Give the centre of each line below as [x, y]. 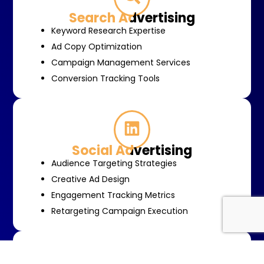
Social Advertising [132, 150]
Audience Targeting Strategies [114, 163]
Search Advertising [132, 18]
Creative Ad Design [90, 179]
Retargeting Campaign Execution [120, 211]
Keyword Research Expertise [108, 30]
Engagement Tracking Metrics [113, 195]
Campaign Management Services [121, 62]
